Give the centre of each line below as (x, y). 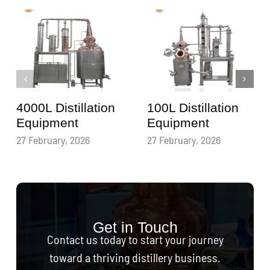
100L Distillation (193, 108)
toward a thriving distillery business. (135, 257)
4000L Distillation (66, 108)
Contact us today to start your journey (135, 239)
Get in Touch (135, 227)
